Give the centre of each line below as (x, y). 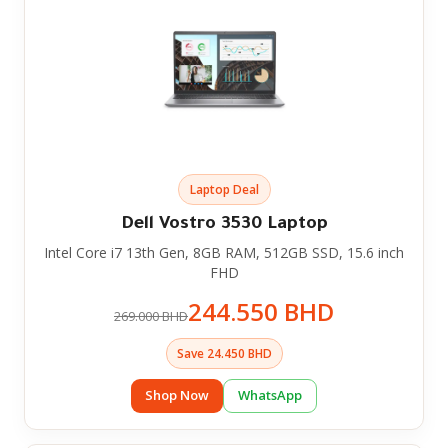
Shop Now (177, 395)
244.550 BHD (261, 311)
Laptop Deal (224, 189)
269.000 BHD (151, 315)
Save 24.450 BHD (224, 353)
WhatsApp (270, 395)
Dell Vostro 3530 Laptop (224, 224)
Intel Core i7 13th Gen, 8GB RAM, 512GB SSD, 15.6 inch (224, 252)
